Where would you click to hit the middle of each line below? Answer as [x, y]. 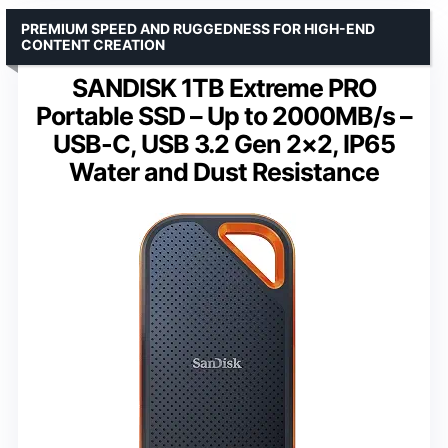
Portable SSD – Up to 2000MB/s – [224, 115]
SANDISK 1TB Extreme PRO [224, 87]
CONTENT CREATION [93, 44]
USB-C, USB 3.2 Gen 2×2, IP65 [224, 143]
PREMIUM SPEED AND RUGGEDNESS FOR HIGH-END [198, 28]
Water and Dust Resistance [224, 171]
